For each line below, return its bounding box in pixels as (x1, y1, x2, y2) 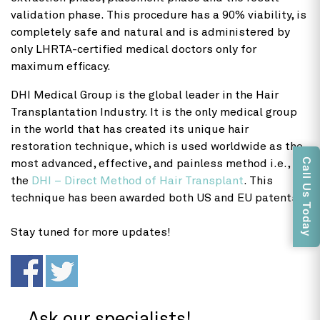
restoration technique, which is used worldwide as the (11, 140, 303, 152)
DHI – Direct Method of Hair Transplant (31, 174, 244, 186)
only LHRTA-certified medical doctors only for (11, 43, 256, 55)
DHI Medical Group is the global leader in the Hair (11, 89, 279, 101)
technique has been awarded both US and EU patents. (11, 191, 301, 204)
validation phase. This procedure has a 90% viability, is (11, 9, 306, 21)
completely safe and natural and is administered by (11, 26, 290, 38)
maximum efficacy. (11, 60, 114, 72)
